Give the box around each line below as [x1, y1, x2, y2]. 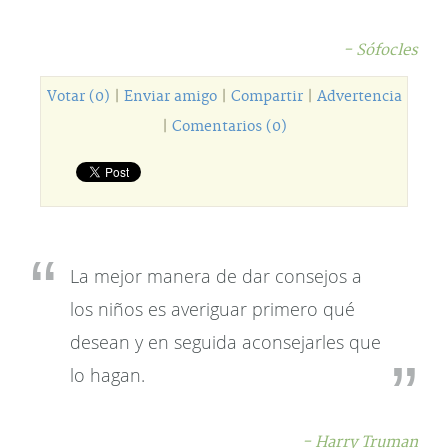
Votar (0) [46, 88, 110, 106]
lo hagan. [70, 363, 145, 387]
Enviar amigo [123, 88, 217, 106]
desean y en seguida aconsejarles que [70, 330, 381, 354]
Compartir [230, 88, 303, 106]
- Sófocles [343, 41, 418, 60]
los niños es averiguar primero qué [70, 297, 355, 321]
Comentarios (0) [171, 118, 287, 136]
